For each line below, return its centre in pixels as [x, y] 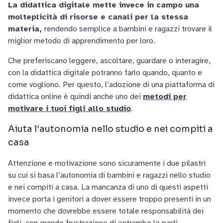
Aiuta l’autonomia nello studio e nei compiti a [111, 129]
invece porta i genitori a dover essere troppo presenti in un [110, 199]
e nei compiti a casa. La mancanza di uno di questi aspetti [108, 187]
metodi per [165, 97]
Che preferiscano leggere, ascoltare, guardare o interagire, [109, 61]
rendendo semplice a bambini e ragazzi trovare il [128, 29]
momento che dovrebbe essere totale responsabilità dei [106, 211]
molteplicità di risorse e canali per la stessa [98, 17]
